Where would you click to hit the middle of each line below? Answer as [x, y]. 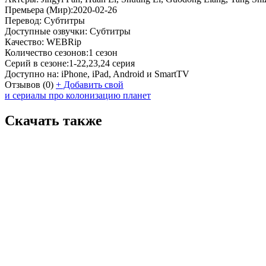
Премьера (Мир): [39, 9]
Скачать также [53, 120]
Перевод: [23, 20]
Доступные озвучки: [46, 31]
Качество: [24, 42]
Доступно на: [32, 74]
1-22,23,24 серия [102, 63]
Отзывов [23, 84]
